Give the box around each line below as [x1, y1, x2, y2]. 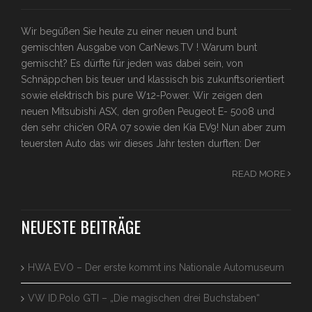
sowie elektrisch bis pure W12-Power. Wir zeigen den [21, 90, 263, 102]
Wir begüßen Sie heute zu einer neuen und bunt [21, 26, 237, 38]
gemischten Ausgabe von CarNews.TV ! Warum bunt [21, 42, 257, 54]
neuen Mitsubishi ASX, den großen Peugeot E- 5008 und [21, 106, 274, 118]
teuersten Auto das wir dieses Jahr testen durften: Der [21, 138, 260, 150]
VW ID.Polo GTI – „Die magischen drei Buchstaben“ [28, 292, 260, 304]
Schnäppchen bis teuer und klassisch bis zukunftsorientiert [21, 74, 284, 86]
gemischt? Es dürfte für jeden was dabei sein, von [21, 58, 243, 70]
